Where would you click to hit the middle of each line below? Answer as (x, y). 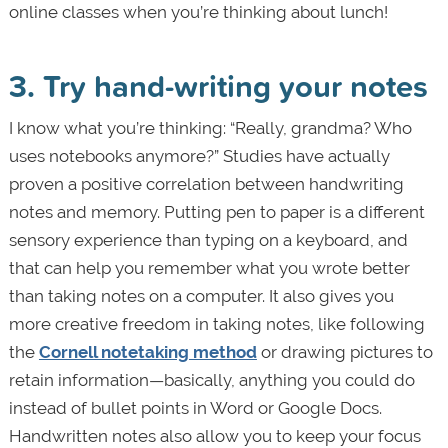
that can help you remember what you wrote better (209, 268)
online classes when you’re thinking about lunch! (198, 12)
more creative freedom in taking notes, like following (216, 324)
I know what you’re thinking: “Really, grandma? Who (210, 128)
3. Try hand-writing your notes (218, 86)
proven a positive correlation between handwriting (206, 184)
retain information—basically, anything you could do (211, 380)
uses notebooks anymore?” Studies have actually (199, 156)
